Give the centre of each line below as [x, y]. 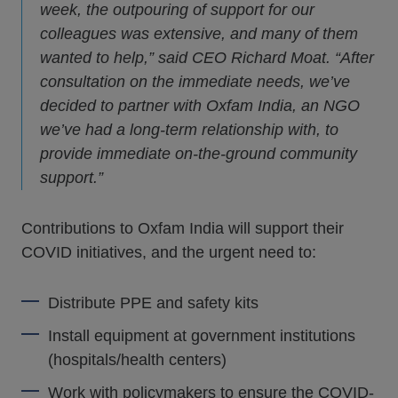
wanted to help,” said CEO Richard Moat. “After [207, 58]
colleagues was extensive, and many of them [199, 34]
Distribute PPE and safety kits [153, 303]
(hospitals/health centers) [137, 360]
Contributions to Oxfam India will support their [183, 228]
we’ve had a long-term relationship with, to [189, 130]
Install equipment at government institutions [202, 336]
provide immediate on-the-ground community [199, 154]
